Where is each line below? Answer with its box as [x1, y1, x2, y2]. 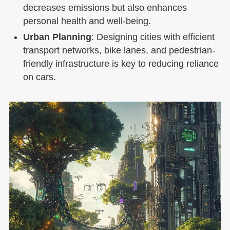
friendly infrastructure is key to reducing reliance [23, 58, 219, 69]
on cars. [23, 71, 56, 82]
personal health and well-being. [23, 16, 151, 27]
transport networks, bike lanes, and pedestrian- [23, 45, 215, 55]
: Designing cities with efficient [91, 31, 215, 42]
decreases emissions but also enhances [23, 3, 187, 13]
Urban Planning [23, 31, 91, 42]
